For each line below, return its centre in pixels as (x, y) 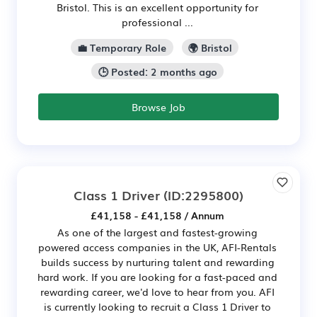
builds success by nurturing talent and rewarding (157, 262)
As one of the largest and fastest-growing (157, 232)
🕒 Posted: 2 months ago (157, 71)
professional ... (157, 22)
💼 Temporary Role (122, 47)
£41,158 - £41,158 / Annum (157, 215)
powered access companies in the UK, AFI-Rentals (157, 247)
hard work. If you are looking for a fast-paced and (157, 277)
